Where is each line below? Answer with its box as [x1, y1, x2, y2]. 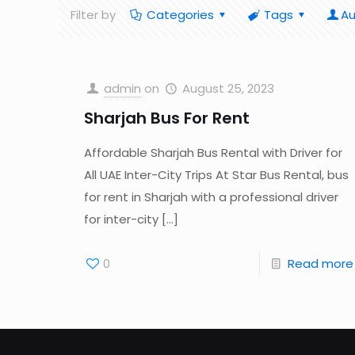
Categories [147, 6, 215, 23]
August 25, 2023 [182, 80, 275, 97]
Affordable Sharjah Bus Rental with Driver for [84, 144, 343, 161]
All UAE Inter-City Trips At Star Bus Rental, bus [84, 166, 349, 183]
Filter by [71, 6, 116, 23]
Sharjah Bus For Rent [84, 107, 250, 129]
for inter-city [84, 211, 159, 227]
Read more [287, 255, 353, 272]
